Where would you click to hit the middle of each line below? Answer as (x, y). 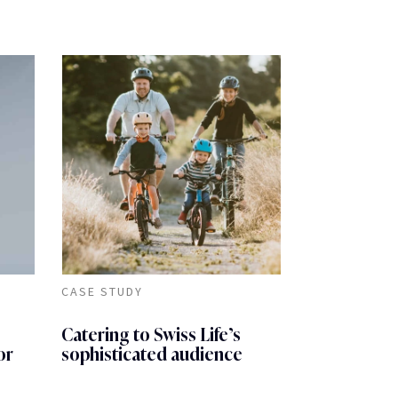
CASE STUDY (102, 291)
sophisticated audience (151, 354)
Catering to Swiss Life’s (151, 334)
